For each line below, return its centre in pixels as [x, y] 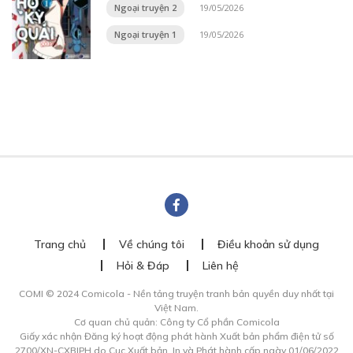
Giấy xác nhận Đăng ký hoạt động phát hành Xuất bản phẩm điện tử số [176, 336]
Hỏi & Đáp [143, 266]
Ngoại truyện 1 [145, 34]
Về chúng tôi [152, 244]
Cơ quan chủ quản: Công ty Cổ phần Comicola [176, 322]
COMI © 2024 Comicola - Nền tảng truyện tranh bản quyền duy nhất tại [176, 294]
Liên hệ [220, 266]
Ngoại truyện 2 [145, 7]
